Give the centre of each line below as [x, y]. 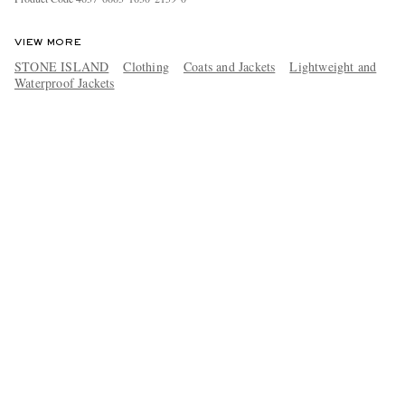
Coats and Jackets [229, 66]
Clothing [146, 66]
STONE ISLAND [61, 66]
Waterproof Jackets [64, 82]
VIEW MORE [47, 42]
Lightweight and [333, 66]
